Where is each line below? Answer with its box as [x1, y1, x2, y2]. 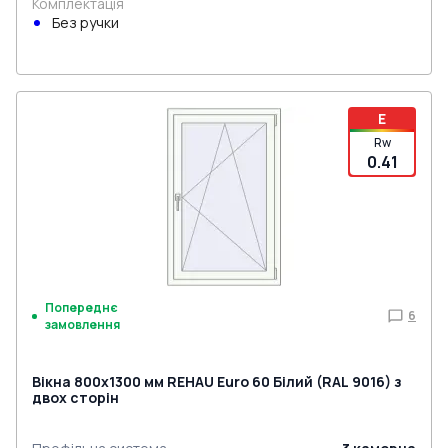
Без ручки [52, 13, 119, 32]
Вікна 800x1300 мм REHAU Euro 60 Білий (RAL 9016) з [32, 372, 402, 391]
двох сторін [32, 388, 119, 407]
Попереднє [45, 299, 118, 316]
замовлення [45, 316, 120, 333]
